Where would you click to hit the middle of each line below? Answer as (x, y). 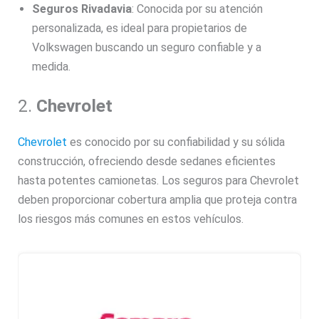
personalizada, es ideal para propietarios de (140, 28)
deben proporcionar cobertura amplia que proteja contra (158, 199)
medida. (52, 67)
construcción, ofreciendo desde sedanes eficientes (147, 161)
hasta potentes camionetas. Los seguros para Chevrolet (159, 180)
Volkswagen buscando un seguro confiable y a (147, 48)
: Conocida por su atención (198, 9)
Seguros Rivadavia (82, 9)
